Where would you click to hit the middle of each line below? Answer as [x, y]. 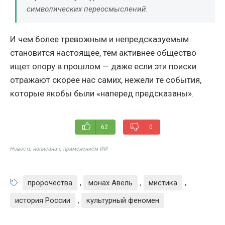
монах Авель [110, 183]
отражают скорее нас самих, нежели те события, [106, 80]
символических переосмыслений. [87, 9]
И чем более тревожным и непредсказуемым [99, 39]
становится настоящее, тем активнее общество [103, 53]
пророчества [50, 183]
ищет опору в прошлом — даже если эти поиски [103, 67]
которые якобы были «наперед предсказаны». [102, 94]
